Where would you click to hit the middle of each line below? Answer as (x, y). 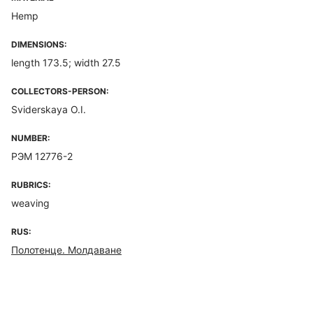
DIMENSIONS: (39, 44)
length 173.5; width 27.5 (66, 63)
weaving (30, 203)
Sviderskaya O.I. (49, 109)
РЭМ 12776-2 (42, 156)
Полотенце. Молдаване (66, 250)
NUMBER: (31, 138)
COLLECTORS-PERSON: (60, 91)
